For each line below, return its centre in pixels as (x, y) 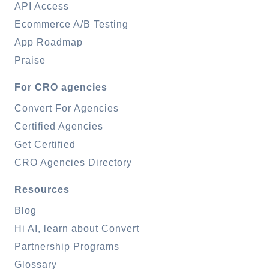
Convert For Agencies (67, 109)
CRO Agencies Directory (73, 163)
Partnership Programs (67, 247)
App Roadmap (49, 43)
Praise (30, 61)
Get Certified (45, 145)
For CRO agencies (61, 88)
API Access (42, 7)
